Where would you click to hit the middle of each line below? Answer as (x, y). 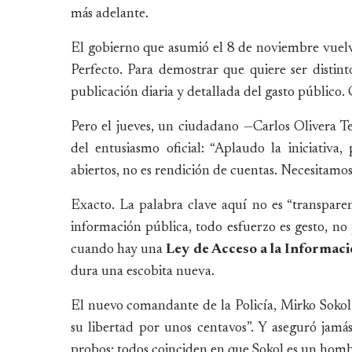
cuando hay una (118, 249)
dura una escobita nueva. (142, 271)
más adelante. (109, 14)
